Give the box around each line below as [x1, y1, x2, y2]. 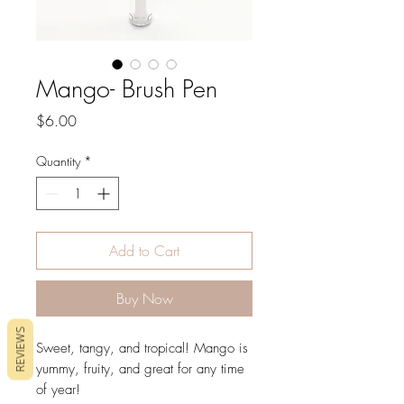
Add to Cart [109, 241, 179, 262]
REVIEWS [13, 326, 28, 372]
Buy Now [115, 289, 173, 309]
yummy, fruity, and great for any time [36, 360, 244, 379]
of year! [36, 381, 80, 399]
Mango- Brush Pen [36, 73, 217, 106]
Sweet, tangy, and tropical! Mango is [36, 339, 248, 358]
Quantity [36, 152, 80, 170]
